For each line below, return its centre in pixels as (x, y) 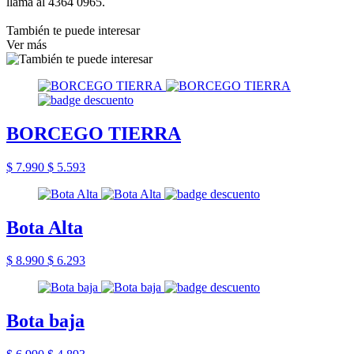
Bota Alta (45, 227)
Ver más (26, 44)
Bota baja (45, 321)
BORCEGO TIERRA (94, 133)
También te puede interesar (73, 30)
